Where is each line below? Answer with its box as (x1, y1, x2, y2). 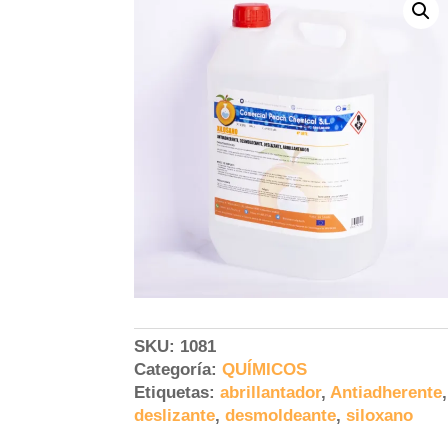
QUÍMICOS (222, 359, 308, 379)
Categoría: (134, 359, 223, 379)
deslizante (134, 405, 216, 425)
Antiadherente (330, 382, 443, 402)
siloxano (346, 405, 414, 425)
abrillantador (220, 382, 322, 402)
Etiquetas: (134, 382, 221, 402)
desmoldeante (225, 405, 337, 425)
